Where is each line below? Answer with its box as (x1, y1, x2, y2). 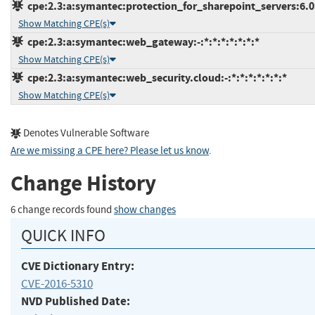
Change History (11, 169, 156, 198)
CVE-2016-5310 (21, 276, 93, 292)
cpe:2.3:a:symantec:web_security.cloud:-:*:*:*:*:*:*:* (23, 70, 287, 86)
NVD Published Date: (21, 293, 130, 310)
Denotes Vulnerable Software (21, 127, 149, 141)
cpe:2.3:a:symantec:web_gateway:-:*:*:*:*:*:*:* (23, 34, 259, 50)
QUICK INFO (21, 225, 105, 247)
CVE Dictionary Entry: (21, 258, 134, 275)
